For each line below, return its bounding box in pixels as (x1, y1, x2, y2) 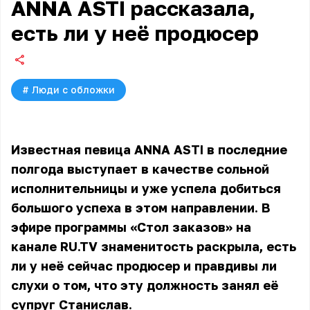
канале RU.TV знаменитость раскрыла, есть (11, 239, 296, 254)
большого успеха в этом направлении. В (11, 200, 270, 215)
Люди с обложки (32, 84, 115, 95)
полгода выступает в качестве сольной (11, 161, 269, 176)
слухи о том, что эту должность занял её (11, 277, 278, 293)
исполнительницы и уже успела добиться (11, 181, 281, 196)
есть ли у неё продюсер (11, 21, 259, 46)
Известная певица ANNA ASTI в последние (11, 142, 287, 157)
